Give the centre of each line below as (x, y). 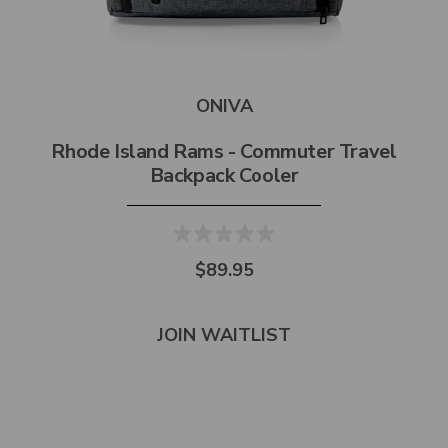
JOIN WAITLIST (224, 335)
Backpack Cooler (224, 176)
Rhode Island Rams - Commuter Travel (224, 152)
